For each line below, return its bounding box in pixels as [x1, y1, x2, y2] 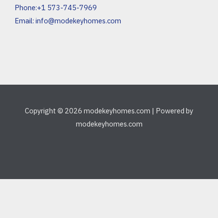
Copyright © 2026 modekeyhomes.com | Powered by [25, 106, 193, 116]
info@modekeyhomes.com [36, 16, 121, 26]
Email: [15, 16, 36, 26]
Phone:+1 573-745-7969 [15, 3, 97, 13]
